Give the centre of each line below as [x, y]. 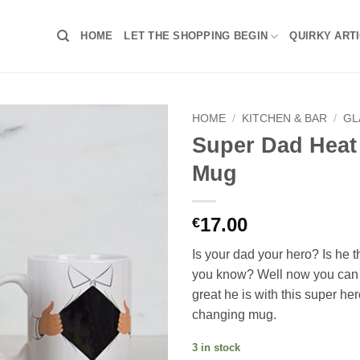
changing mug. [234, 314]
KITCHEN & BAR [285, 119]
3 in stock [216, 347]
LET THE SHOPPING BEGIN [196, 36]
